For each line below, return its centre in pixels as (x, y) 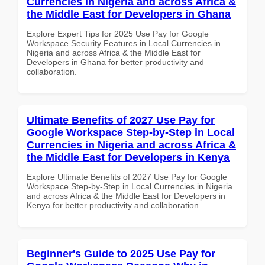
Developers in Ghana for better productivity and (115, 62)
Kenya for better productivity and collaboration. (114, 205)
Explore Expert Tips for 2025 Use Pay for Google (118, 33)
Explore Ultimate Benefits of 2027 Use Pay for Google (127, 177)
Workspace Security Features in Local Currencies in (124, 43)
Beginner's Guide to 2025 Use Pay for (121, 253)
